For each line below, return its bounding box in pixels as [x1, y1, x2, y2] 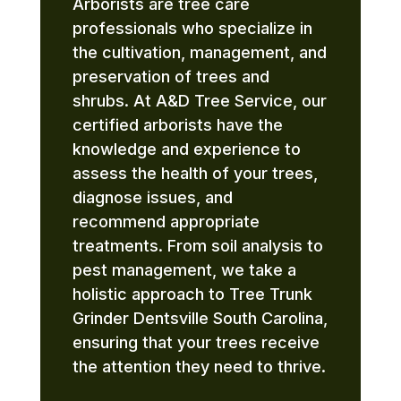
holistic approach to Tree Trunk [72, 284, 312, 303]
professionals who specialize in [72, 18, 312, 38]
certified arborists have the [72, 115, 283, 134]
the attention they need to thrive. [72, 356, 326, 376]
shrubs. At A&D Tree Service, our [72, 90, 327, 110]
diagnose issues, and [72, 187, 233, 207]
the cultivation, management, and [72, 42, 327, 62]
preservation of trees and [72, 66, 269, 86]
